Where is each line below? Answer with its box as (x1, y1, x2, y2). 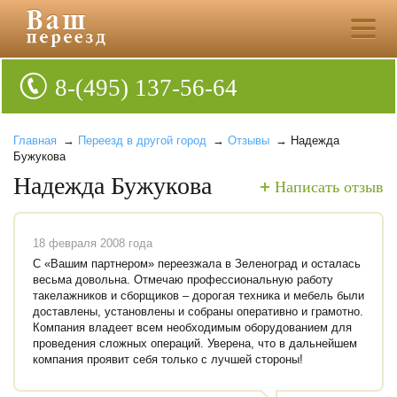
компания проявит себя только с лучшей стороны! (33, 353, 303, 366)
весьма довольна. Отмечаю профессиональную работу (33, 273, 333, 286)
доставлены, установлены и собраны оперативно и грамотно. (33, 305, 363, 318)
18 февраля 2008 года (33, 237, 152, 250)
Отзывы (228, 134, 273, 147)
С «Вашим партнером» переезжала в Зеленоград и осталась (33, 257, 361, 270)
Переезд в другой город (78, 134, 206, 147)
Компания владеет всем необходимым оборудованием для (33, 321, 352, 334)
